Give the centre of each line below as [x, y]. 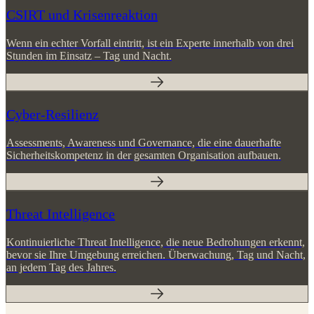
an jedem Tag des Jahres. [61, 280]
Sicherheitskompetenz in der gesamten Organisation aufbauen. [144, 168]
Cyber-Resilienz [53, 127]
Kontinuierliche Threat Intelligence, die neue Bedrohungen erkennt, [156, 255]
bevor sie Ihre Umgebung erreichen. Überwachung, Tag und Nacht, [156, 268]
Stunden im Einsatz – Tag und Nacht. [89, 69]
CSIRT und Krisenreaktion [82, 28]
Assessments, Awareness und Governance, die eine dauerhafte [144, 156]
